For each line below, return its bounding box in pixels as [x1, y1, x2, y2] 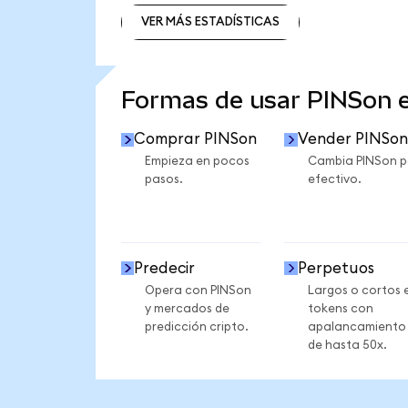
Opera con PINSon [144, 283, 251, 297]
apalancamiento [307, 320, 406, 333]
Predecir [134, 260, 196, 276]
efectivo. [307, 173, 362, 187]
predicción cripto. [144, 320, 249, 333]
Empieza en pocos [144, 155, 250, 168]
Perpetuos [297, 260, 374, 276]
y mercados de [144, 301, 229, 315]
